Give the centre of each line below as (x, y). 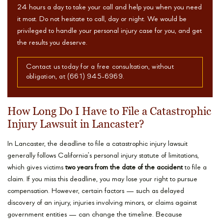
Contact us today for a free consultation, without (100, 67)
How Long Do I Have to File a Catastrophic (109, 112)
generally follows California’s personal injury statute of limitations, (103, 156)
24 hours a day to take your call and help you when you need (110, 8)
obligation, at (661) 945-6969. (75, 77)
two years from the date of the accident (124, 168)
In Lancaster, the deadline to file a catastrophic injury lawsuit (97, 144)
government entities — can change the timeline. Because (95, 215)
